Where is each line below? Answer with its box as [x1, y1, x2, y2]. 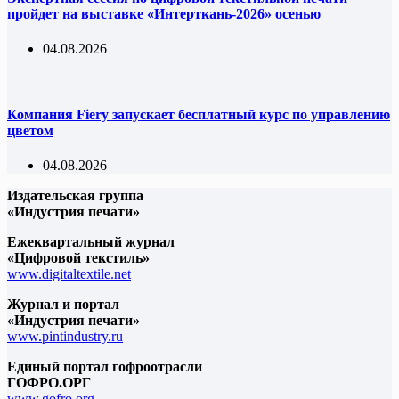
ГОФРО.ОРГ [7, 374, 91, 390]
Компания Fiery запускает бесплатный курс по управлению [7, 106, 390, 122]
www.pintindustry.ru [7, 328, 123, 344]
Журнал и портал [7, 296, 119, 312]
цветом [7, 122, 53, 138]
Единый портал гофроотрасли [7, 358, 202, 374]
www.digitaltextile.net [7, 265, 131, 281]
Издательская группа [7, 187, 143, 203]
